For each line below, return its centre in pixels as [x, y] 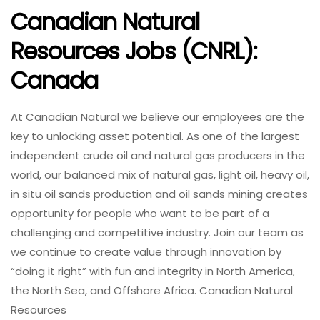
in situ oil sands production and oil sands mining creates [159, 194]
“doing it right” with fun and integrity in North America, [153, 271]
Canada [55, 81]
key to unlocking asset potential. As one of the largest [155, 136]
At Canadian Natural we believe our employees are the [157, 116]
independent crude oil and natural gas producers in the [158, 155]
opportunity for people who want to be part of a [140, 213]
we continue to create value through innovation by [146, 251]
